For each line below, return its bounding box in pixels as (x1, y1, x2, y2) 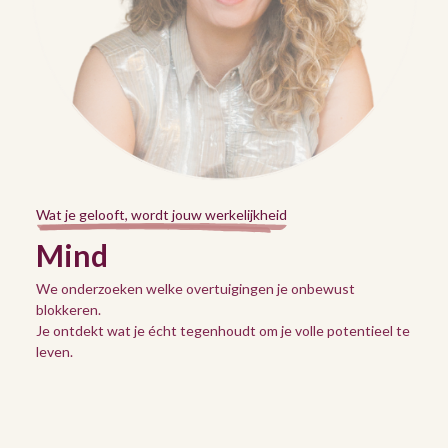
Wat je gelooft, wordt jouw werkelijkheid (36, 205, 287, 223)
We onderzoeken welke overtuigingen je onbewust (36, 279, 355, 297)
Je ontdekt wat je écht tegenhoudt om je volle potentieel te (36, 321, 410, 339)
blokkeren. (36, 300, 101, 318)
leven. (36, 342, 73, 360)
